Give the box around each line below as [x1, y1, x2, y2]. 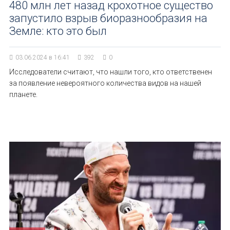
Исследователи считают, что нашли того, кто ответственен [9, 68, 212, 76]
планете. [9, 90, 37, 99]
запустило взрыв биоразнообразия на [9, 12, 207, 25]
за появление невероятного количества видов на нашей [9, 79, 201, 87]
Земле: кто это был [9, 25, 107, 37]
